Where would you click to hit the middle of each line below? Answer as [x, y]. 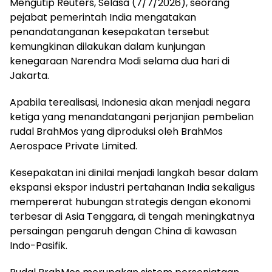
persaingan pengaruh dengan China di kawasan [123, 231]
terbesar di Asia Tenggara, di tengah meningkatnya [132, 217]
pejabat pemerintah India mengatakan [103, 18]
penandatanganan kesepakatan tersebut [110, 32]
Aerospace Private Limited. [73, 146]
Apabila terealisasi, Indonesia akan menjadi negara [130, 103]
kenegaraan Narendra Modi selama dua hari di [120, 61]
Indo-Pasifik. [39, 246]
